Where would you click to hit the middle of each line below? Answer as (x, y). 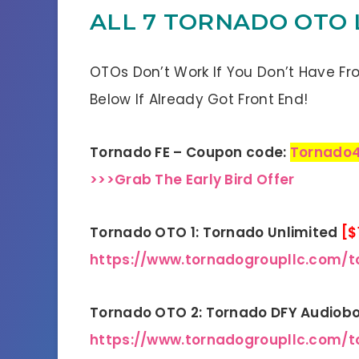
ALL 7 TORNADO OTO (219, 22)
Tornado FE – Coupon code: (190, 152)
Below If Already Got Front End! (199, 99)
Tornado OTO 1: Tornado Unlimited (216, 232)
